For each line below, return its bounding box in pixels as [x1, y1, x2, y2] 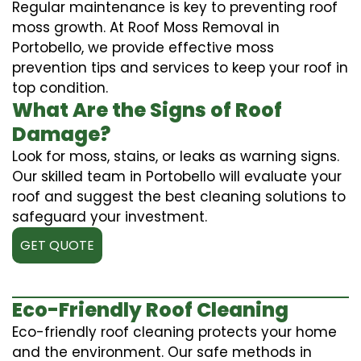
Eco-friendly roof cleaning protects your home [12, 322, 337, 342]
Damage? [12, 120, 110, 147]
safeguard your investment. [12, 206, 207, 226]
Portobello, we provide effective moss [12, 37, 274, 57]
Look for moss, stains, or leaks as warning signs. [12, 146, 339, 166]
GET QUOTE [20, 235, 94, 255]
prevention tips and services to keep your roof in [12, 57, 348, 77]
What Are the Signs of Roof [12, 96, 282, 123]
